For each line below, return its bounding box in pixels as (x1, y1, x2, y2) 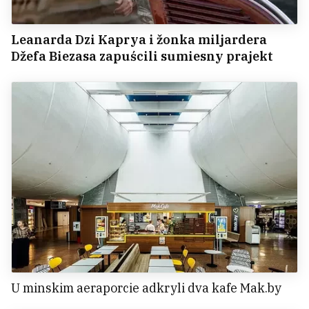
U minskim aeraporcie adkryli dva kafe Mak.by (11, 280, 281, 297)
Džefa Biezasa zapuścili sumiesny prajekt (11, 48, 273, 65)
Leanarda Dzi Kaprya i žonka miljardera (11, 32, 267, 48)
